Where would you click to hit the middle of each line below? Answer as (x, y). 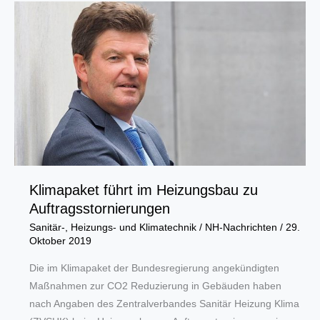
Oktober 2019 (60, 241)
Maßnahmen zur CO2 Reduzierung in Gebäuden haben (155, 286)
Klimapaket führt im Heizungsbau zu (143, 190)
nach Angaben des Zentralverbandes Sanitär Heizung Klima (164, 304)
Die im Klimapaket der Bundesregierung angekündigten (154, 269)
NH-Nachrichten (242, 227)
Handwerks (54, 19)
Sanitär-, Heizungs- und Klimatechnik (112, 227)
